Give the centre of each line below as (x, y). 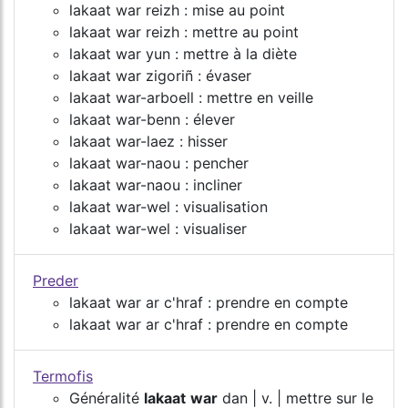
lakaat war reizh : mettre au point (184, 31)
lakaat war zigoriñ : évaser (160, 75)
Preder (56, 280)
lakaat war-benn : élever (152, 119)
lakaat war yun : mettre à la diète (183, 53)
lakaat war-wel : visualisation (168, 206)
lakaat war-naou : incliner (156, 184)
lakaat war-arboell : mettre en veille (191, 97)
